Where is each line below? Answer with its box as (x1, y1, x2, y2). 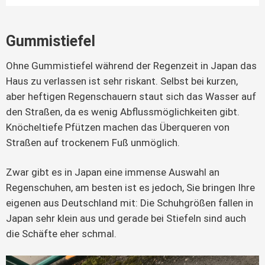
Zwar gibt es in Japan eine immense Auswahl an (6, 166, 219, 179)
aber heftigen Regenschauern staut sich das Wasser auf (6, 91, 256, 103)
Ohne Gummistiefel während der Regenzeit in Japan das (6, 60, 257, 72)
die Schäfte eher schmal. (6, 228, 117, 240)
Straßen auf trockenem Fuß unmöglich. (6, 137, 180, 149)
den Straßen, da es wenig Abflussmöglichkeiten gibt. (6, 106, 240, 118)
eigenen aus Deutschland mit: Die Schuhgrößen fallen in (6, 197, 253, 209)
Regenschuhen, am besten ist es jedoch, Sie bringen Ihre (6, 182, 255, 194)
